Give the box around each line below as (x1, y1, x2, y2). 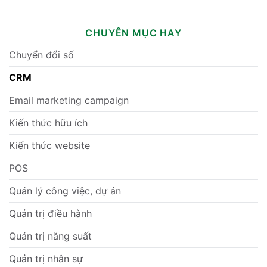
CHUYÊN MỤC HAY (85, 26, 182, 39)
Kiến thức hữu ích (9, 116, 88, 129)
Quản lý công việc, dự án (9, 184, 121, 197)
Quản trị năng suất (9, 229, 92, 242)
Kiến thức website (9, 139, 90, 151)
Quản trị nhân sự (9, 252, 83, 265)
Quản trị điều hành (9, 207, 92, 219)
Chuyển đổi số (9, 48, 74, 61)
